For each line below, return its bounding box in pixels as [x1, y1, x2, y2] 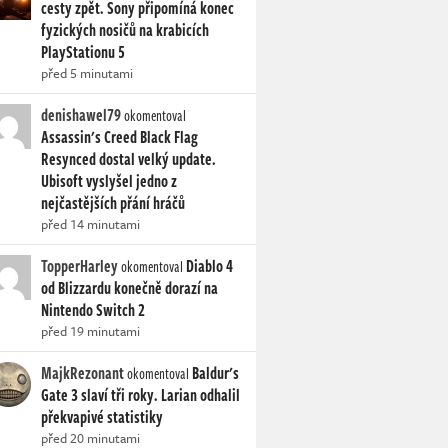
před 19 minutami [41, 321, 140, 342]
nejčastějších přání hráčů [41, 191, 185, 216]
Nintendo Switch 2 [41, 298, 145, 323]
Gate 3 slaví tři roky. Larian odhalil [41, 383, 240, 408]
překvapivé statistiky [41, 405, 163, 430]
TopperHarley [41, 254, 118, 279]
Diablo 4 [186, 254, 233, 279]
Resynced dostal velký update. [41, 147, 216, 172]
